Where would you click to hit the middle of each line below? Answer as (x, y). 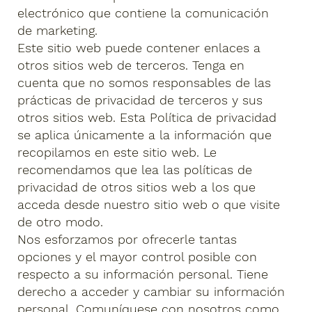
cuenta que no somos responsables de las (145, 83)
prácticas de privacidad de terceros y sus (140, 100)
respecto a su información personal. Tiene (143, 274)
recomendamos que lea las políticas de (135, 170)
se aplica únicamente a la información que (145, 135)
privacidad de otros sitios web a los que (137, 187)
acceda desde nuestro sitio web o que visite (149, 205)
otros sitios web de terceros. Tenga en (131, 65)
